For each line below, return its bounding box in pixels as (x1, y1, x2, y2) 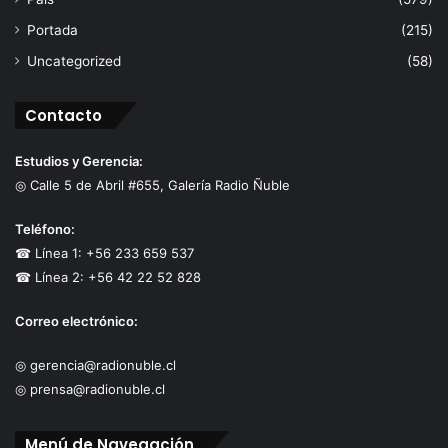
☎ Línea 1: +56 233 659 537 (15, 244, 194, 261)
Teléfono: (15, 220, 75, 237)
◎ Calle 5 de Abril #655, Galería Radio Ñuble (15, 176, 290, 193)
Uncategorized (27, 52, 121, 69)
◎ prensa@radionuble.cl (15, 380, 165, 397)
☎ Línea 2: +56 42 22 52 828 (15, 268, 201, 285)
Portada (27, 21, 78, 38)
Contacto (25, 104, 102, 126)
